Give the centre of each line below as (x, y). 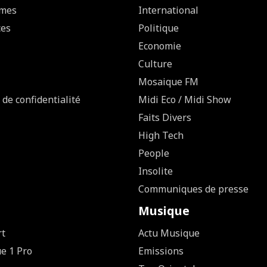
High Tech (161, 135)
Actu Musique (169, 233)
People (154, 153)
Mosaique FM (168, 81)
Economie (160, 46)
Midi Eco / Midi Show (185, 99)
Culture (155, 63)
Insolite (156, 171)
